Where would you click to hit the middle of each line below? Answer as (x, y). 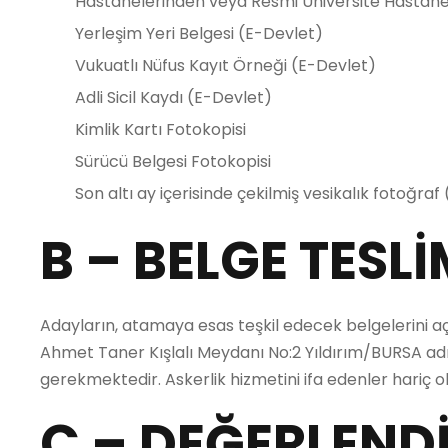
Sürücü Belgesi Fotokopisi (173, 161)
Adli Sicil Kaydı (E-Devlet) (173, 97)
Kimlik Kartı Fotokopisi (160, 129)
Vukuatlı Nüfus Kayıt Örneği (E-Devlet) (225, 65)
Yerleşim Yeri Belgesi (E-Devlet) (199, 33)
